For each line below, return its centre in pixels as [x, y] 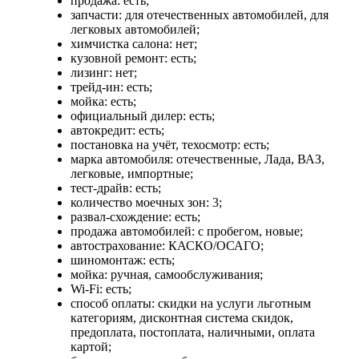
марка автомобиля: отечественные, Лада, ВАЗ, [198, 159]
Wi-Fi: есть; [101, 288]
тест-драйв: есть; [116, 188]
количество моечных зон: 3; [146, 202]
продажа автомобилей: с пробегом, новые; [187, 231]
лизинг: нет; [104, 72]
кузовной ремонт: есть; [133, 58]
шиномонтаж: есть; [123, 260]
